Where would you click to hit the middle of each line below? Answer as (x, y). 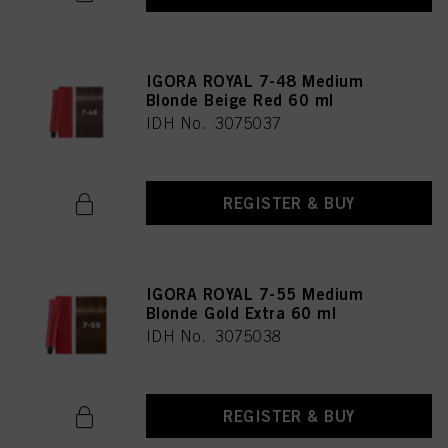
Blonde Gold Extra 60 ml (241, 313)
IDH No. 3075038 (214, 336)
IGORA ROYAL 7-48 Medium (255, 81)
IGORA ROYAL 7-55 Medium (255, 294)
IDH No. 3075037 (214, 123)
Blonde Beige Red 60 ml (240, 100)
